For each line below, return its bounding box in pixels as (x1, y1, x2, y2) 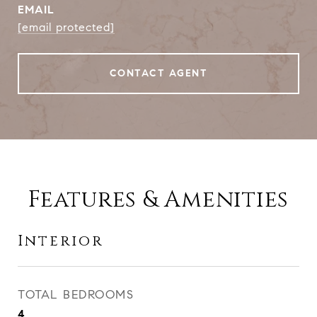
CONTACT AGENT (109, 67, 208, 79)
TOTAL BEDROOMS (18, 287, 134, 302)
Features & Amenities (28, 185, 289, 215)
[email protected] (18, 21, 115, 34)
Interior (18, 231, 103, 251)
